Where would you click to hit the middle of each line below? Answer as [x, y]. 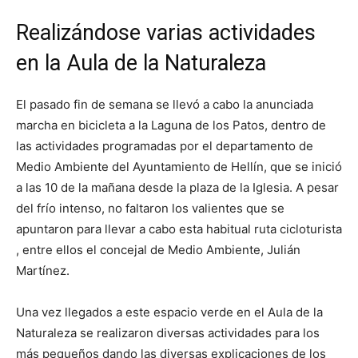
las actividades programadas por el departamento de [165, 146]
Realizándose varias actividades [166, 33]
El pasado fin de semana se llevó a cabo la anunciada [165, 105]
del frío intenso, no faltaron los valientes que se [150, 209]
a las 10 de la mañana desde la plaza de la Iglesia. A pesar [177, 188]
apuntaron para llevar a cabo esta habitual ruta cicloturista [179, 229]
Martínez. [43, 271]
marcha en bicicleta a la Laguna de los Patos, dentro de [171, 125]
